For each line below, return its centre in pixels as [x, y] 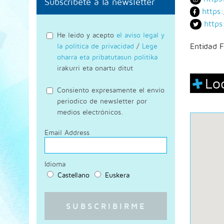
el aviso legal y [140, 34]
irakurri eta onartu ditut [95, 67]
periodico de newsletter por [102, 101]
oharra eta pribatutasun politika [107, 56]
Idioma [55, 163]
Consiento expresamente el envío [111, 90]
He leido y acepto [87, 34]
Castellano [73, 175]
